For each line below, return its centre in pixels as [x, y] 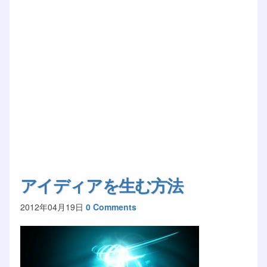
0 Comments [111, 207]
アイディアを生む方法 [101, 185]
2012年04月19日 [52, 207]
